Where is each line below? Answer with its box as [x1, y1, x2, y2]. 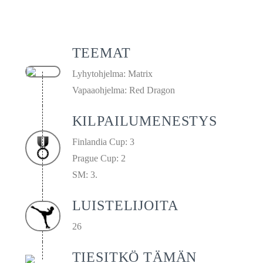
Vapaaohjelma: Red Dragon [72, 85, 175, 95]
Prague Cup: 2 [72, 153, 126, 163]
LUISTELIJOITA [72, 198, 178, 213]
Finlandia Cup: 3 [72, 137, 134, 147]
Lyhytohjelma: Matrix [72, 69, 153, 79]
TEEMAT [72, 45, 131, 60]
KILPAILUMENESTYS [72, 113, 218, 129]
